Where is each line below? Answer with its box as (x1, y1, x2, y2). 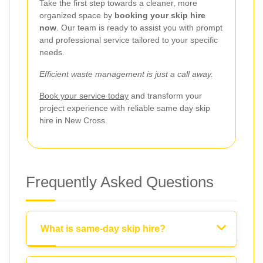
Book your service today (39, 90, 129, 100)
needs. (39, 47, 65, 57)
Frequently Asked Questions (26, 173, 214, 191)
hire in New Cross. (39, 115, 107, 125)
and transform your (129, 90, 202, 100)
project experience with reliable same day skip (39, 103, 210, 113)
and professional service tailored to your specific (39, 35, 218, 45)
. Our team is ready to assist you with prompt (56, 22, 222, 32)
